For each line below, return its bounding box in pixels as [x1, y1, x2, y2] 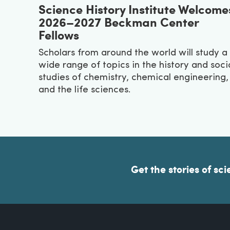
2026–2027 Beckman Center [38, 13, 199, 31]
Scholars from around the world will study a [38, 48, 227, 59]
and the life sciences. [38, 85, 130, 95]
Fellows [38, 26, 79, 44]
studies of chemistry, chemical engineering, [38, 73, 228, 83]
